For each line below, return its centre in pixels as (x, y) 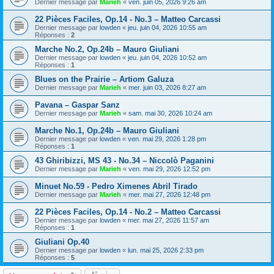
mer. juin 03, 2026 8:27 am (167, 87)
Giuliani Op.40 (62, 242)
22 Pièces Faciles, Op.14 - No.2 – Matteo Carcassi (128, 212)
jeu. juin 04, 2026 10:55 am (167, 27)
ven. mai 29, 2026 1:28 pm (167, 139)
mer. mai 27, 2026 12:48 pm (169, 194)
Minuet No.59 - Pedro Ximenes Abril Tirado (116, 186)
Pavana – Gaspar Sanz (77, 105)
